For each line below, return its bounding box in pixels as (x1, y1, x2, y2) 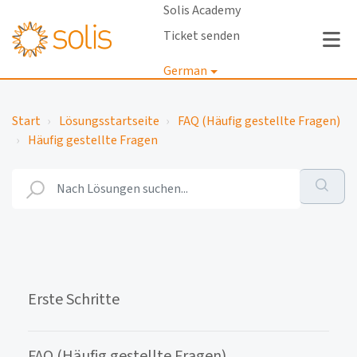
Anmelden (153, 104, 210, 121)
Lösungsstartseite (59, 112, 159, 130)
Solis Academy (163, 2, 241, 19)
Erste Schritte (28, 288, 120, 311)
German (163, 62, 207, 80)
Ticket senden (163, 27, 240, 45)
